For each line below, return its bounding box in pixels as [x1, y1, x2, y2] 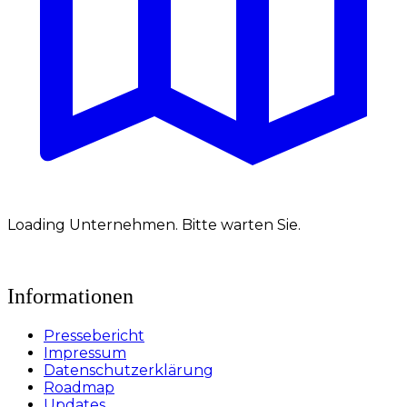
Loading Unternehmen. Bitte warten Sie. [7, 216, 301, 234]
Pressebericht [44, 327, 144, 345]
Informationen [7, 284, 134, 309]
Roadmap [44, 379, 114, 397]
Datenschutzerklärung [44, 362, 213, 380]
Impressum [44, 344, 126, 362]
